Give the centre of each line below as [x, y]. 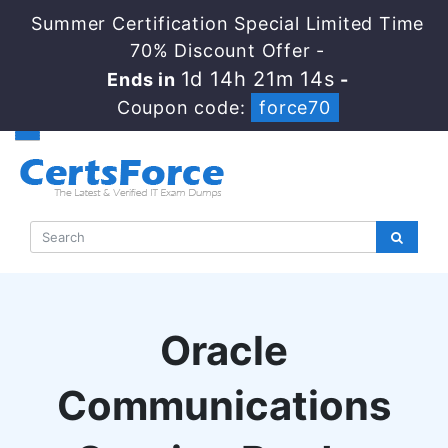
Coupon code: [184, 107]
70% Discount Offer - [228, 50]
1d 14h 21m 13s [257, 79]
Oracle [224, 350]
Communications [224, 405]
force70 [295, 107]
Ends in [144, 79]
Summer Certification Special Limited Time [228, 23]
